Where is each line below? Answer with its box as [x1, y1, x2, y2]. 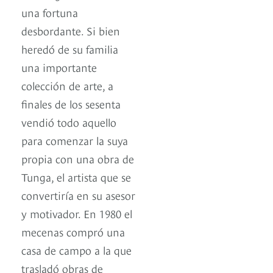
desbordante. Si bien [21, 23, 120, 38]
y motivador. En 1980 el [21, 205, 132, 221]
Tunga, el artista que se [21, 169, 131, 185]
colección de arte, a [21, 77, 113, 93]
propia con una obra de [21, 151, 134, 166]
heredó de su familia [21, 41, 118, 57]
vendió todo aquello [21, 114, 116, 130]
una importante [21, 59, 97, 75]
